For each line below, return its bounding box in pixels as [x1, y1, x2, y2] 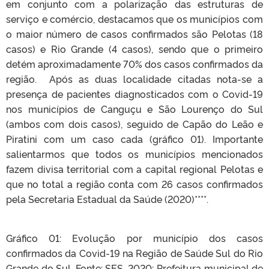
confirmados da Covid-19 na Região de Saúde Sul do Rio [6, 246, 263, 260]
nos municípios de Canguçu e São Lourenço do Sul [6, 102, 263, 116]
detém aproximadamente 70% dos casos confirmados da [6, 57, 263, 71]
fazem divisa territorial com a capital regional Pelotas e [6, 162, 263, 176]
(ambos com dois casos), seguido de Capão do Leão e [6, 117, 263, 131]
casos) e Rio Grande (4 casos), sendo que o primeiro [6, 42, 263, 56]
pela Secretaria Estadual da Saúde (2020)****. [6, 192, 208, 206]
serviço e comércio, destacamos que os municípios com [6, 12, 263, 26]
